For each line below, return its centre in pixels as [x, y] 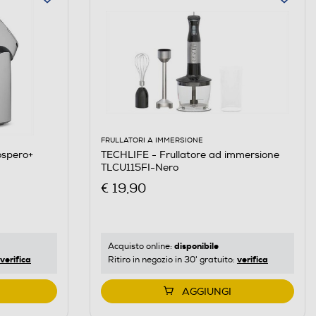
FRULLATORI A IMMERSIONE [152, 140]
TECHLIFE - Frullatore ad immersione [190, 154]
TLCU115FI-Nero [139, 167]
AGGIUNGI [206, 292]
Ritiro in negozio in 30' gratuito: [172, 260]
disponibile [196, 247]
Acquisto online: [141, 247]
